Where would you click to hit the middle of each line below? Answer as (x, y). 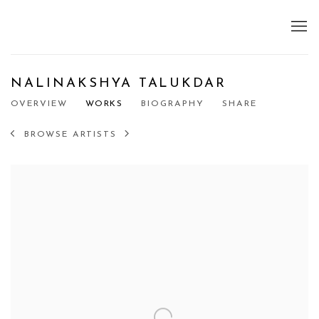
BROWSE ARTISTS (70, 134)
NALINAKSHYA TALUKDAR (119, 84)
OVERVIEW (39, 104)
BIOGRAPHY (173, 104)
